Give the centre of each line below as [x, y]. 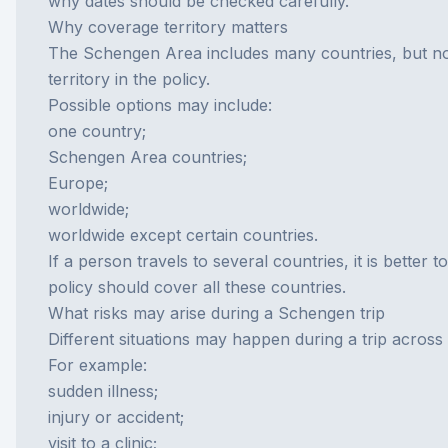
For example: [97, 365]
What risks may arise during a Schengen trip [216, 313]
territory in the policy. [129, 79]
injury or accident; [116, 417]
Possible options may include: [160, 105]
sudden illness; [103, 391]
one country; [97, 131]
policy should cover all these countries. [197, 287]
